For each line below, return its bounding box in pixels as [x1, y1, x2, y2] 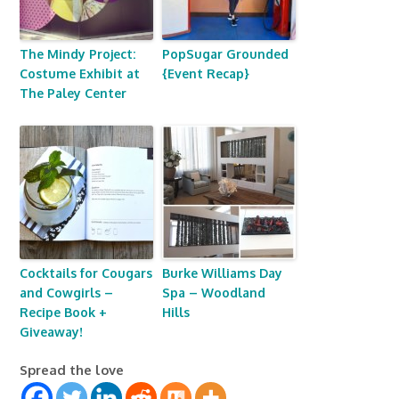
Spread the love [20, 361, 125, 378]
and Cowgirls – [20, 284, 114, 300]
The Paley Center [20, 85, 127, 101]
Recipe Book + [20, 304, 108, 320]
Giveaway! [20, 323, 84, 339]
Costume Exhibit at [20, 65, 141, 81]
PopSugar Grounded [162, 45, 289, 61]
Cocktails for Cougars [20, 265, 153, 281]
